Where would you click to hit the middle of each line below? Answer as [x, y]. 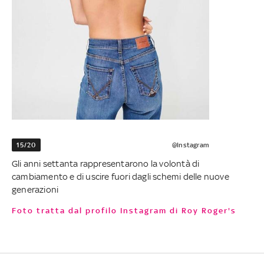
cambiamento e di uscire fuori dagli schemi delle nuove [121, 177]
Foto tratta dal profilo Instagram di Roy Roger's [127, 211]
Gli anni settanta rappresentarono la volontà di [106, 164]
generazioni [35, 190]
